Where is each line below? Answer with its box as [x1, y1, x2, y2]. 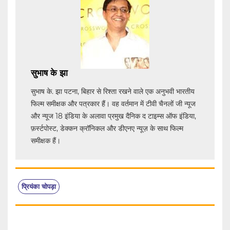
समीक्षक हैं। [31, 136, 61, 146]
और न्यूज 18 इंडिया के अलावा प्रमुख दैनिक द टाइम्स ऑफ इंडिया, [31, 111, 196, 121]
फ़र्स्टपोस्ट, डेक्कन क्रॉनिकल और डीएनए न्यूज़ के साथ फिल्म [31, 124, 183, 133]
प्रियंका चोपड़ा [22, 182, 56, 191]
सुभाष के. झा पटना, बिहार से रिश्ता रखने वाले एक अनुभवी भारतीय [31, 87, 195, 97]
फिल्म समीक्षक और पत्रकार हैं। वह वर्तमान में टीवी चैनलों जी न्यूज [31, 99, 196, 109]
